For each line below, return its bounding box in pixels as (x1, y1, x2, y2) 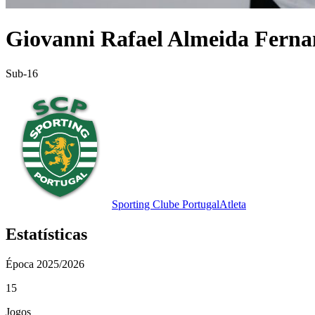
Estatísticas (6, 224, 87, 243)
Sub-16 (6, 67, 38, 79)
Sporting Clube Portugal (112, 198, 219, 210)
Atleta (219, 198, 246, 210)
